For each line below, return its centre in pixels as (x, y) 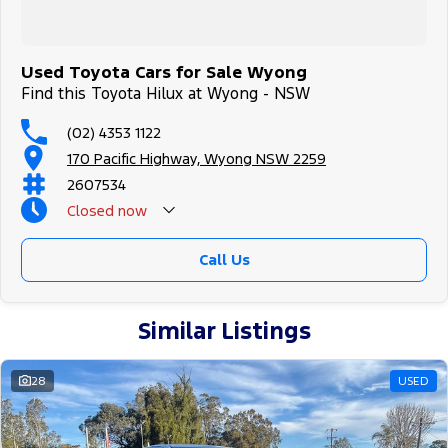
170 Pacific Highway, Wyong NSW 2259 (196, 158)
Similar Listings (224, 331)
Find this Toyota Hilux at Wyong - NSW (165, 94)
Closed (90, 210)
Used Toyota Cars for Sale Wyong (164, 72)
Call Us (224, 260)
